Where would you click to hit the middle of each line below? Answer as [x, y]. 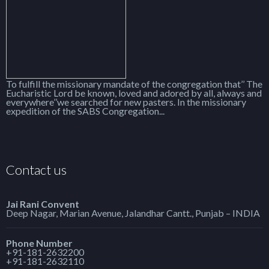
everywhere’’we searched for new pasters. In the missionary [126, 102]
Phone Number [39, 243]
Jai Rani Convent [43, 204]
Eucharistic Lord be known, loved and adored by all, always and [134, 93]
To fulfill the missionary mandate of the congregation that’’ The [134, 84]
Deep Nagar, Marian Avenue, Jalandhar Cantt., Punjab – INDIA [133, 213]
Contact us [36, 170]
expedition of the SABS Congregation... [85, 111]
